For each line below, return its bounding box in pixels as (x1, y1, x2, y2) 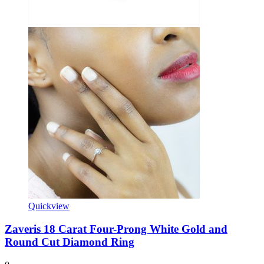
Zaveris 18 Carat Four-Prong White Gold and (5, 222, 227, 235)
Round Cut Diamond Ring (5, 235, 134, 248)
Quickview (28, 201, 70, 212)
